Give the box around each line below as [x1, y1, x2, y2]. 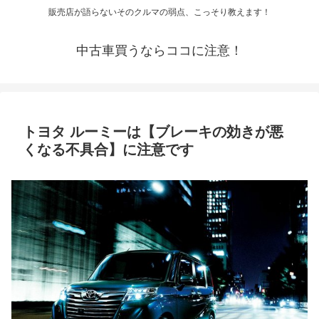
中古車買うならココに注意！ [76, 43, 243, 58]
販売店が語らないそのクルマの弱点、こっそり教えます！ [48, 7, 271, 18]
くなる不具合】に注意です [23, 142, 194, 158]
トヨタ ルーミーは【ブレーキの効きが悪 [23, 124, 283, 140]
